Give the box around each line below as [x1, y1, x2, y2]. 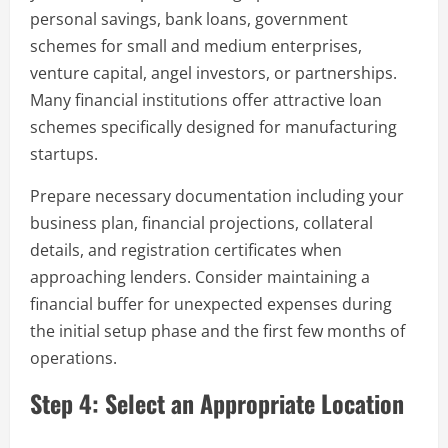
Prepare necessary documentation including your [30, 184, 404, 207]
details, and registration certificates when [30, 238, 342, 261]
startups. [30, 142, 98, 165]
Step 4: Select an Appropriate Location [30, 384, 404, 421]
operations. [30, 346, 117, 369]
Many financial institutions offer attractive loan [30, 88, 382, 111]
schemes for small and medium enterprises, [30, 34, 362, 57]
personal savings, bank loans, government [30, 7, 348, 30]
